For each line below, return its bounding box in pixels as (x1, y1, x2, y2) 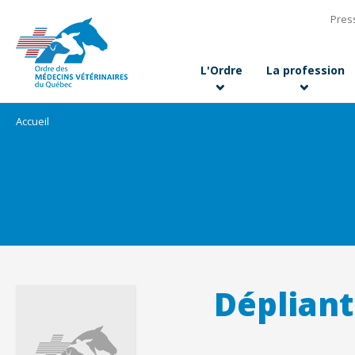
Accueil (16, 113, 49, 128)
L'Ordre (200, 63, 242, 78)
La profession (266, 63, 345, 78)
